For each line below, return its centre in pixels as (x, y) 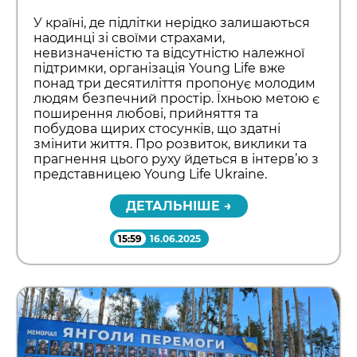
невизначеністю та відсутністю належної (169, 53)
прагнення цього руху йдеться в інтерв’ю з (177, 159)
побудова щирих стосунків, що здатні (157, 129)
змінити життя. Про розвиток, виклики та (171, 144)
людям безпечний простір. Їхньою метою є (177, 99)
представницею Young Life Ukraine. (151, 175)
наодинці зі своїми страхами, (129, 38)
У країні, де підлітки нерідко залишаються (172, 23)
